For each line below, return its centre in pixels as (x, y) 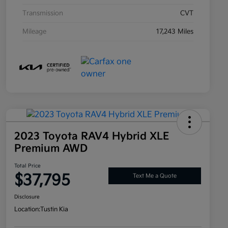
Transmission (43, 13)
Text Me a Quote (155, 176)
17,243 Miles (175, 32)
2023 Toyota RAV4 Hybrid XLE (92, 137)
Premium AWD (51, 149)
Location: (27, 210)
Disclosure (27, 197)
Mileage (34, 32)
